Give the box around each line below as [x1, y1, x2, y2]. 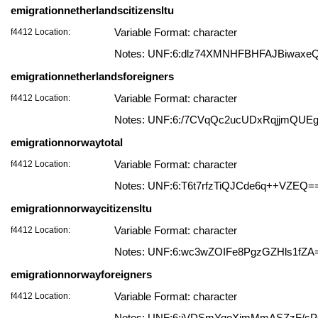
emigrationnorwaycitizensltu [11, 202, 152, 214]
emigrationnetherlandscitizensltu [11, 4, 174, 16]
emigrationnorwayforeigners [11, 268, 152, 280]
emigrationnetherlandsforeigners [11, 70, 174, 82]
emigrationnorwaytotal [11, 136, 123, 148]
